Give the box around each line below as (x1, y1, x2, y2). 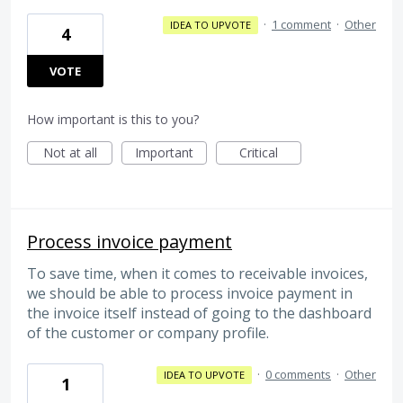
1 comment (272, 16, 331, 33)
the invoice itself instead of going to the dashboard (27, 303, 372, 324)
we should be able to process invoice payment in (27, 283, 353, 304)
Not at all (42, 144, 97, 162)
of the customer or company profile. (27, 323, 269, 344)
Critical (239, 144, 278, 162)
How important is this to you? (27, 111, 199, 129)
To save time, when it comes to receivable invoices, (27, 264, 368, 284)
